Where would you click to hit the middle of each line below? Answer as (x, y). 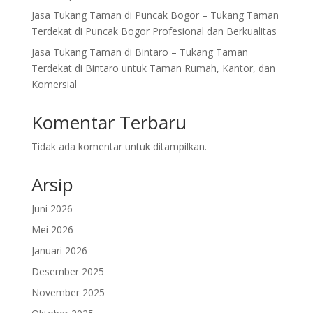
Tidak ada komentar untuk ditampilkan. (119, 147)
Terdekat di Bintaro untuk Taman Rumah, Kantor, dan (153, 68)
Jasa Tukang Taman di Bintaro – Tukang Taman (139, 52)
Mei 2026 (52, 230)
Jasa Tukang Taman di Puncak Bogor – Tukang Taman (155, 15)
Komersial (54, 85)
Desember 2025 (67, 272)
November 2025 (68, 293)
